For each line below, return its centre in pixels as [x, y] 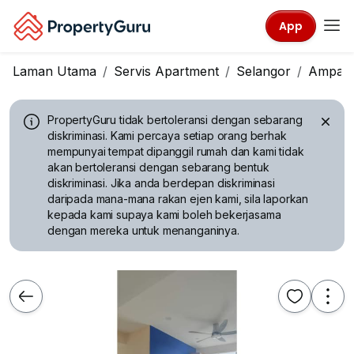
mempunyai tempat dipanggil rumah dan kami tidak [176, 151]
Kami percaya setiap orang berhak [198, 136]
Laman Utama [55, 71]
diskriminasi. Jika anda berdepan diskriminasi [161, 183]
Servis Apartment [166, 71]
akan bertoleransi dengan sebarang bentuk [158, 167]
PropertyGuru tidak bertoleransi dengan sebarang [175, 120]
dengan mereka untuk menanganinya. [143, 230]
